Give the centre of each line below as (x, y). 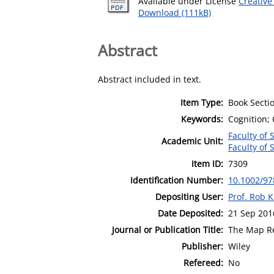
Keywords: (202, 119)
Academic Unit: (192, 141)
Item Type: (202, 102)
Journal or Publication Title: (168, 229)
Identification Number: (177, 180)
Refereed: (203, 262)
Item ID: (207, 163)
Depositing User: (189, 196)
